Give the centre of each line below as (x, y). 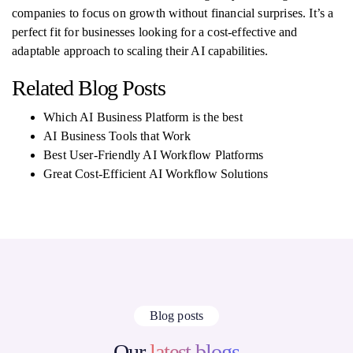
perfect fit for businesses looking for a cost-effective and (155, 32)
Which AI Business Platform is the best (143, 117)
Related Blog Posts (89, 88)
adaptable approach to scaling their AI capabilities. (140, 51)
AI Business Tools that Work (117, 136)
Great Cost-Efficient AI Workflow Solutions (156, 174)
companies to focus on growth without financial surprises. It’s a (173, 13)
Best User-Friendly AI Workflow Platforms (154, 155)
